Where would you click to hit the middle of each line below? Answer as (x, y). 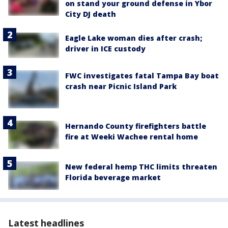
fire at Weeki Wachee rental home (132, 136)
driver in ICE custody (105, 48)
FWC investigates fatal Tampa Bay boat (142, 75)
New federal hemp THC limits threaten (141, 166)
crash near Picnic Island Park (121, 86)
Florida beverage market (113, 177)
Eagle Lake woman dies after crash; (134, 38)
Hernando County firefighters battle (136, 126)
